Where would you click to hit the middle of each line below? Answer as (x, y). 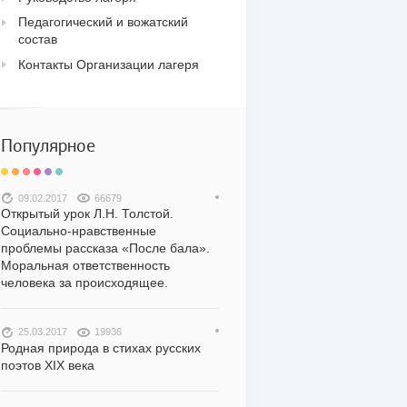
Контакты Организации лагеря (109, 64)
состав (38, 40)
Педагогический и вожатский (103, 22)
